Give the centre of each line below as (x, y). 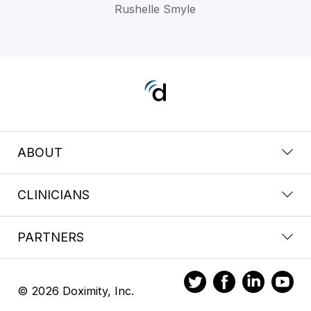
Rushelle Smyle (155, 9)
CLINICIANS (53, 195)
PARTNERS (51, 237)
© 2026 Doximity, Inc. (76, 291)
